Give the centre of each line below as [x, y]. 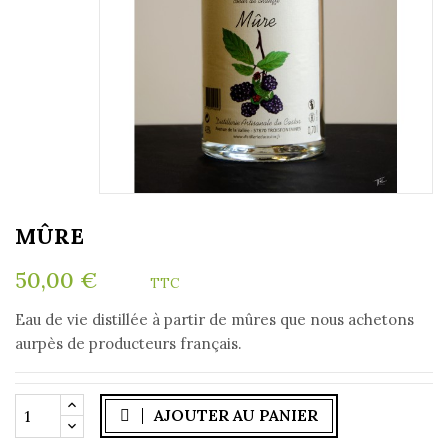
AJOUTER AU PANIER [236, 415]
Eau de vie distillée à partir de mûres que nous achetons [214, 319]
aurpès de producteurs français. [128, 343]
